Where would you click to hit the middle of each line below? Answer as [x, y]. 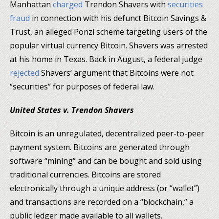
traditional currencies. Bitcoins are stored [85, 174]
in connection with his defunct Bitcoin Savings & [118, 18]
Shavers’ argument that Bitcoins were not [116, 73]
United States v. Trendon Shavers [72, 110]
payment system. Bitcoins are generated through [100, 147]
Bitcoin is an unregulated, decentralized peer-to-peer [107, 133]
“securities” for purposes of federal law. [82, 86]
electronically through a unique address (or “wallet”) [105, 188]
